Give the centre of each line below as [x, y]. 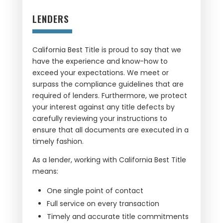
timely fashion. [58, 141]
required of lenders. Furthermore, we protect [110, 95]
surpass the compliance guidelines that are [108, 84]
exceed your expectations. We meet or [100, 72]
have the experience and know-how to [100, 61]
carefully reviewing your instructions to [100, 118]
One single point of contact [95, 190]
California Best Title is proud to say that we [107, 50]
